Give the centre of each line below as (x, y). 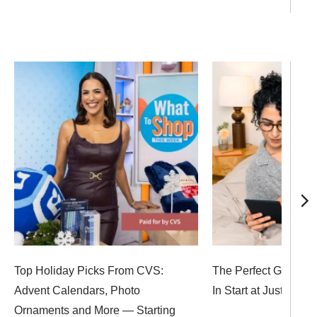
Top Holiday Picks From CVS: (89, 271)
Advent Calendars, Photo (77, 290)
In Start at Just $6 (255, 290)
